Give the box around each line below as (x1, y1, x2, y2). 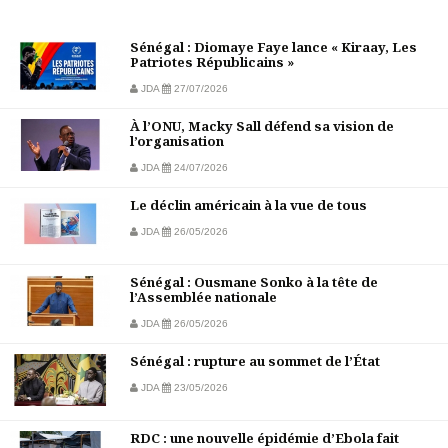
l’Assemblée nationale (130, 288, 277, 307)
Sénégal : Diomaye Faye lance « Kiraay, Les (130, 38, 417, 57)
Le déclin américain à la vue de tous (130, 196, 367, 215)
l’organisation (130, 132, 224, 151)
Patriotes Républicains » (130, 53, 294, 72)
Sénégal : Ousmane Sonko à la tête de (130, 273, 378, 292)
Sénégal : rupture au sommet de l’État (130, 352, 380, 371)
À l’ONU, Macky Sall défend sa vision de (130, 117, 394, 136)
